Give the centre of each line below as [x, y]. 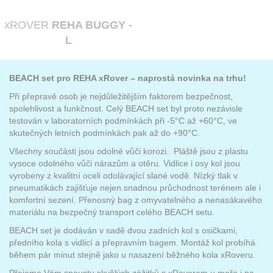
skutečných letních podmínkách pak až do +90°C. [105, 133]
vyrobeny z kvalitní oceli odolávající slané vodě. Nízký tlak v [123, 175]
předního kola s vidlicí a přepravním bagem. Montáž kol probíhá [132, 243]
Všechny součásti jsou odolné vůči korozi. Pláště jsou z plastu [129, 151]
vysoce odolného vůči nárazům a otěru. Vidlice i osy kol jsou [125, 163]
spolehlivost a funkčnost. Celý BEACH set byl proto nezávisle [126, 108]
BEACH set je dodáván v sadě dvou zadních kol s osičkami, [123, 230]
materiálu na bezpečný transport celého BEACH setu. [112, 212]
